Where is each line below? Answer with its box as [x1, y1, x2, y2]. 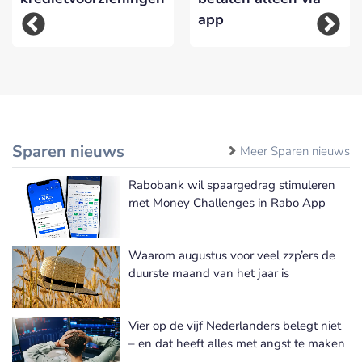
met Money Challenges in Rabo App [128, 194, 326, 211]
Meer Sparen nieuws [240, 142, 350, 159]
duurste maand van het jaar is [128, 264, 289, 281]
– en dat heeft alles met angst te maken [128, 335, 345, 351]
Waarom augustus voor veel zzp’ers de [128, 246, 335, 263]
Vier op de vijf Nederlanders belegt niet [128, 317, 341, 334]
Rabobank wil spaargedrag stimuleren [128, 176, 335, 193]
